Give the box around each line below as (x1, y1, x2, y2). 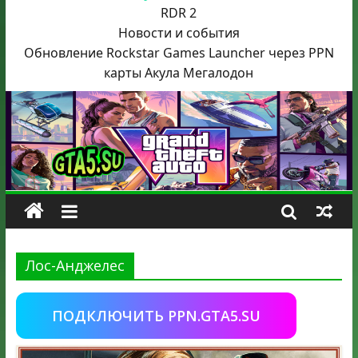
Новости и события (117, 24, 240, 42)
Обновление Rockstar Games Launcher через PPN (23, 44, 334, 62)
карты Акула (104, 64, 181, 82)
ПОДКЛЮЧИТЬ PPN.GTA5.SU (51, 306, 261, 326)
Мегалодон (183, 64, 254, 82)
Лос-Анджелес (25, 256, 125, 276)
